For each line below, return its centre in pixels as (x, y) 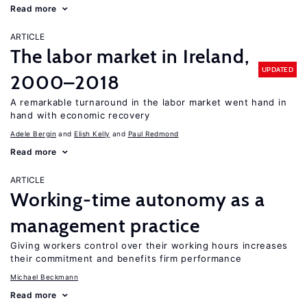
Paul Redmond (153, 134)
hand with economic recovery (80, 115)
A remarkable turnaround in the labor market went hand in (149, 102)
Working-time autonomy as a (138, 199)
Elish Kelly (92, 134)
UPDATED (277, 69)
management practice (105, 225)
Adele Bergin (33, 134)
